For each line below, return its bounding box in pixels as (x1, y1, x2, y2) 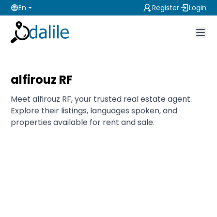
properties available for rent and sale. (11, 117, 155, 128)
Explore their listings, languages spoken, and (11, 105, 178, 116)
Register (152, 3, 179, 13)
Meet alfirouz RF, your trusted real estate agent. (11, 93, 192, 105)
